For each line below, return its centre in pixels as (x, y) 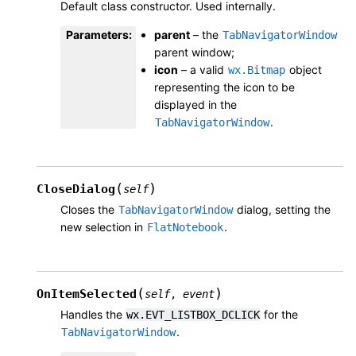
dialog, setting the (282, 210)
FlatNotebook (185, 228)
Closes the (89, 210)
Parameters (97, 35)
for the (279, 315)
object (304, 70)
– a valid (203, 70)
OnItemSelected (87, 294)
